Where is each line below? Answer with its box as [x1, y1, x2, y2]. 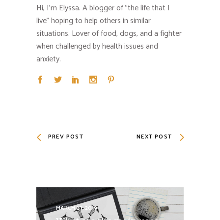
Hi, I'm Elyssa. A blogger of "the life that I [36, 1, 170, 15]
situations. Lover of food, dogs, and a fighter [36, 27, 182, 41]
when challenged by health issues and [36, 40, 158, 54]
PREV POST [48, 132, 83, 142]
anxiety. [36, 53, 61, 66]
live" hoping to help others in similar [36, 14, 151, 28]
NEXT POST [137, 132, 172, 142]
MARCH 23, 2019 [56, 203, 97, 213]
